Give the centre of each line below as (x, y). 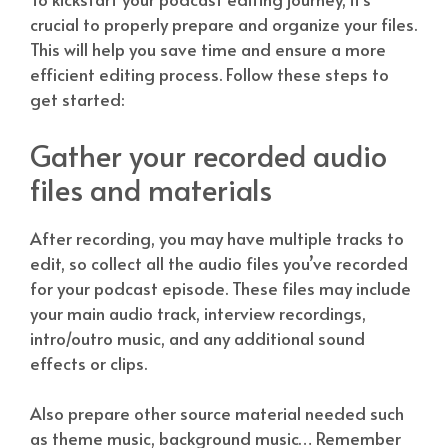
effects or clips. (88, 362)
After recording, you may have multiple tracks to (217, 237)
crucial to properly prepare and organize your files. (223, 24)
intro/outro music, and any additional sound (197, 337)
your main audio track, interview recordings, (198, 312)
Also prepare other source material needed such (217, 413)
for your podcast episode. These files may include (220, 287)
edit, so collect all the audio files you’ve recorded (219, 262)
